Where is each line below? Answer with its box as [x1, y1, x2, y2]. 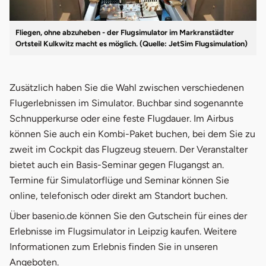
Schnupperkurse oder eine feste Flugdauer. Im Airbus [9, 113, 233, 125]
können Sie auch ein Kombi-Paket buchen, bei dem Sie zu [9, 128, 255, 140]
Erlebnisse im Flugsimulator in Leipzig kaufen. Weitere [9, 226, 237, 237]
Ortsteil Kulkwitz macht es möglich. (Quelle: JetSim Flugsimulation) [15, 39, 248, 49]
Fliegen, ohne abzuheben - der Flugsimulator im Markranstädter [15, 28, 234, 37]
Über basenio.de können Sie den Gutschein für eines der [9, 210, 247, 222]
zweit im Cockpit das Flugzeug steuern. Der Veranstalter [9, 144, 248, 156]
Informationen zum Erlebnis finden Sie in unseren [9, 241, 218, 253]
